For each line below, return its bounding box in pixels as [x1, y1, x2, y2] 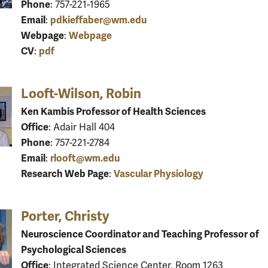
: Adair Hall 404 [48, 121, 115, 133]
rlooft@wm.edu [50, 151, 120, 165]
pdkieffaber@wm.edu [50, 13, 147, 26]
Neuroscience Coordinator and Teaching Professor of [21, 227, 259, 240]
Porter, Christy [21, 208, 109, 224]
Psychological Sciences [21, 243, 126, 256]
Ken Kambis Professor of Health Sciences [21, 105, 206, 118]
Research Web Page [21, 167, 109, 180]
